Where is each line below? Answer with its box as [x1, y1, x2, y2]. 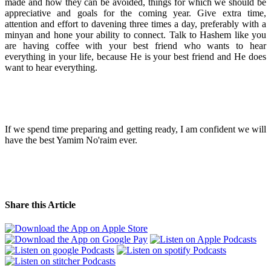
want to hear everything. [5, 62, 97, 73]
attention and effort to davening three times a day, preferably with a [5, 18, 266, 29]
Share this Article [5, 200, 76, 211]
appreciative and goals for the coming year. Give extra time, [5, 7, 266, 18]
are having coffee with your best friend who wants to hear [5, 40, 266, 51]
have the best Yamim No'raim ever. [5, 134, 137, 145]
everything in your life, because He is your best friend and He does [5, 51, 266, 62]
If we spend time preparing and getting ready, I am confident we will [5, 123, 266, 134]
